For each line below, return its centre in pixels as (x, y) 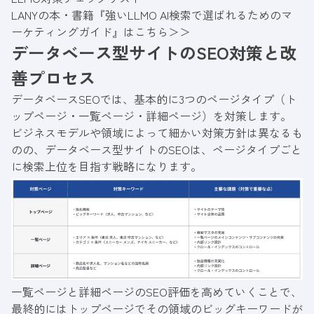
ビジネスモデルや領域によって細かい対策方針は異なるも (157, 133)
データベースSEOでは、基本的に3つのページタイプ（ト (154, 99)
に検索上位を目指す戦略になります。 (107, 166)
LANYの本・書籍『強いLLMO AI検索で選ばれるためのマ (152, 15)
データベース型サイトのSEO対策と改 (154, 53)
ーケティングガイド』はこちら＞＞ (101, 32)
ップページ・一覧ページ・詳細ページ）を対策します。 (151, 116)
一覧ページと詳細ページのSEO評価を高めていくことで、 (157, 292)
